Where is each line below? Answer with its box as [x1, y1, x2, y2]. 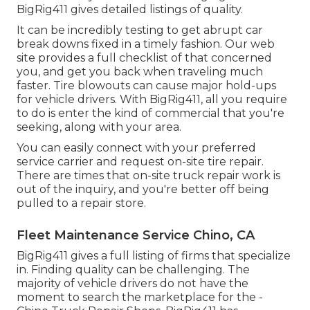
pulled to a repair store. [17, 196, 146, 210]
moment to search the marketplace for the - [17, 290, 263, 304]
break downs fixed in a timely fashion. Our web [17, 37, 275, 51]
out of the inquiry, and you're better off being [17, 182, 269, 196]
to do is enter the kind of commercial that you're [17, 106, 284, 120]
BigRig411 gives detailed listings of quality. [17, 2, 243, 16]
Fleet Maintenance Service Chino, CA [17, 227, 255, 243]
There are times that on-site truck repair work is [17, 168, 280, 182]
